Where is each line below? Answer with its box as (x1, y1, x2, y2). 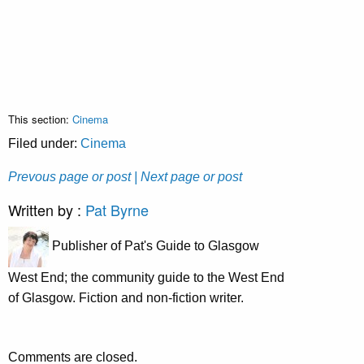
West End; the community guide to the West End (8, 270, 284, 284)
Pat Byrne (85, 198, 149, 220)
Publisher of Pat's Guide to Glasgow (49, 238, 259, 253)
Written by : (8, 198, 85, 220)
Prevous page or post (8, 169, 131, 184)
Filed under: (8, 136, 80, 150)
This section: (8, 110, 72, 127)
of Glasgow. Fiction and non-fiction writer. (8, 290, 244, 305)
